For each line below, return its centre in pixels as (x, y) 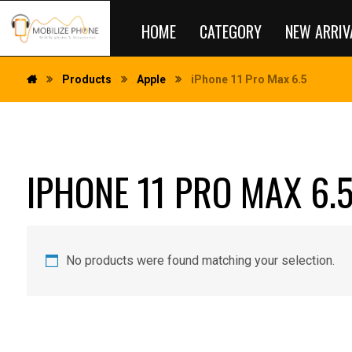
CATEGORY (231, 31)
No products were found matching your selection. (200, 260)
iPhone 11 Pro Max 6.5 (249, 79)
